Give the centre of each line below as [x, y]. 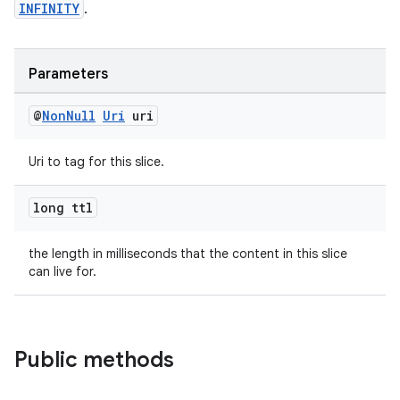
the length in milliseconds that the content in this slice [188, 254]
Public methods [94, 360]
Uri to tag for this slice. [96, 162]
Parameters [68, 74]
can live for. [62, 271]
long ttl [63, 208]
